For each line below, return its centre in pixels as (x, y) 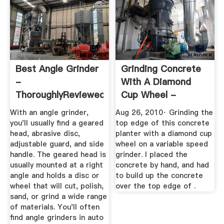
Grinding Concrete (161, 69)
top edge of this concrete (163, 123)
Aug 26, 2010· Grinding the (164, 112)
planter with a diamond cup (164, 133)
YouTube (140, 108)
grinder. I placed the (152, 154)
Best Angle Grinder (57, 69)
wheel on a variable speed (162, 144)
